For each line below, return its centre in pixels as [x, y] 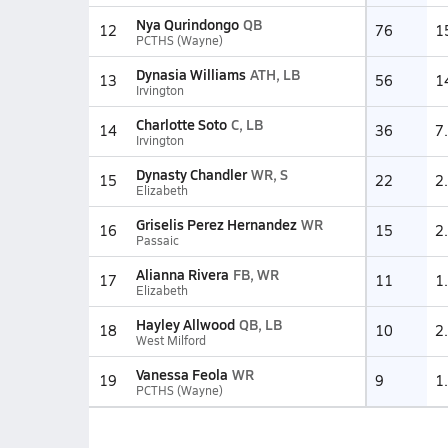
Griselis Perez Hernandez [216, 224]
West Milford [170, 340]
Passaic [157, 240]
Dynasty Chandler [191, 174]
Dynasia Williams [190, 74]
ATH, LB [274, 74]
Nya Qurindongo [187, 24]
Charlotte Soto [181, 124]
